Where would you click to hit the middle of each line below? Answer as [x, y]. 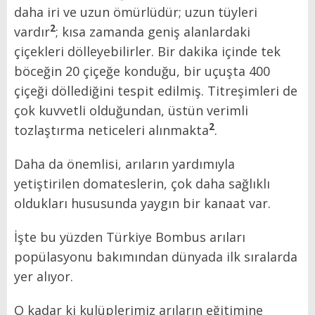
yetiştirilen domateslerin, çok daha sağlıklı [142, 183]
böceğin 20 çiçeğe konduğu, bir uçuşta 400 [142, 71]
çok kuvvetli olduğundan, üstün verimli [131, 110]
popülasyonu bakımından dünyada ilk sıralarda [156, 256]
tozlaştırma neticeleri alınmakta [111, 130]
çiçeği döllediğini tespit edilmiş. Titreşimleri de [156, 90]
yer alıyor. [44, 276]
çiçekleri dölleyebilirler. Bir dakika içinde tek [147, 51]
